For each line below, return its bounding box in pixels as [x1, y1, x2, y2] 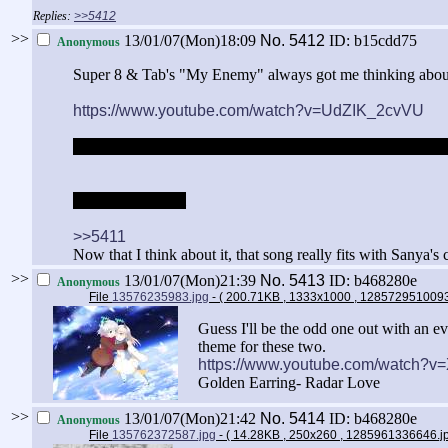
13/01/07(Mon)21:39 [120, 272, 260, 290]
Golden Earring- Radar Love [198, 374, 380, 392]
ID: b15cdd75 [329, 32, 417, 50]
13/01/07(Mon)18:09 [120, 32, 260, 50]
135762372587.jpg [112, 428, 216, 443]
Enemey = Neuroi [73, 192, 186, 210]
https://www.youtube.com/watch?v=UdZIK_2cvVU [73, 102, 424, 120]
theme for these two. [198, 338, 326, 356]
